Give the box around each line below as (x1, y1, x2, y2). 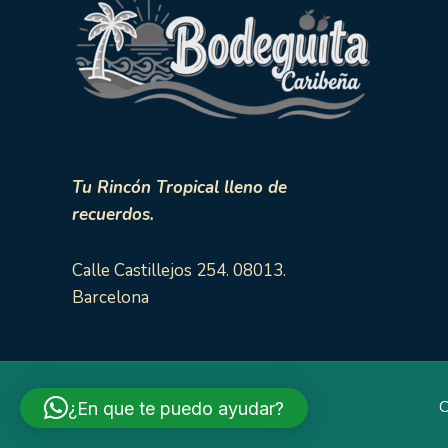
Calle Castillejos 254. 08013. (72, 259, 286, 283)
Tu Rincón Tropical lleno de (72, 175, 287, 199)
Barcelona (72, 286, 149, 310)
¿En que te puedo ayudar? (68, 397, 284, 419)
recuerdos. (72, 202, 154, 226)
